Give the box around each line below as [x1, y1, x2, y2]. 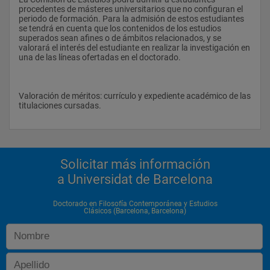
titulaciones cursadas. [19, 100, 103, 110]
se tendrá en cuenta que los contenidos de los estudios [19, 23, 221, 33]
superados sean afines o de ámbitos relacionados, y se [19, 33, 221, 43]
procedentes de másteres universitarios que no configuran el [19, 4, 243, 14]
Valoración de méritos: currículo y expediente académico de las [19, 90, 251, 101]
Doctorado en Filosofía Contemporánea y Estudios [52, 199, 218, 208]
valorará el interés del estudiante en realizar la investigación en [19, 42, 250, 52]
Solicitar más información [60, 156, 210, 172]
